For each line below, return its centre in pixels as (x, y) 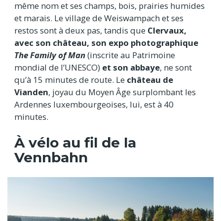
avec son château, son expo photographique (106, 43)
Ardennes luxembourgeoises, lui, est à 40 (94, 105)
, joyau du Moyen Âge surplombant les (122, 92)
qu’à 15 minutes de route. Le (71, 80)
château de (150, 80)
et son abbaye (131, 68)
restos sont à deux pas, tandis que (81, 31)
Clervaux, (167, 31)
